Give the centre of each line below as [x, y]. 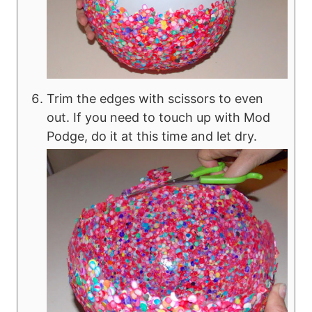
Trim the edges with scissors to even [155, 98]
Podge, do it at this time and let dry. [152, 136]
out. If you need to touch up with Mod [158, 117]
